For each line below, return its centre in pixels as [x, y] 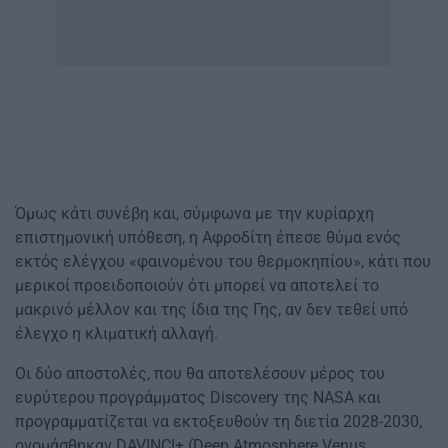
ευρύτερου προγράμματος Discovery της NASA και [198, 397]
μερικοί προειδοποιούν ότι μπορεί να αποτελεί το [197, 285]
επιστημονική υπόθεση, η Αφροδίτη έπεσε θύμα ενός [208, 237]
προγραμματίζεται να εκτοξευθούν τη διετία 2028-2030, [218, 421]
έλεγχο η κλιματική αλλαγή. [116, 333]
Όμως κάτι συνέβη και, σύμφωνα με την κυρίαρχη [194, 213]
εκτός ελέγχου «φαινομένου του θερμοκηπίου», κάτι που [223, 261]
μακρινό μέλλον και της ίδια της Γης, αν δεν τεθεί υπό [211, 309]
